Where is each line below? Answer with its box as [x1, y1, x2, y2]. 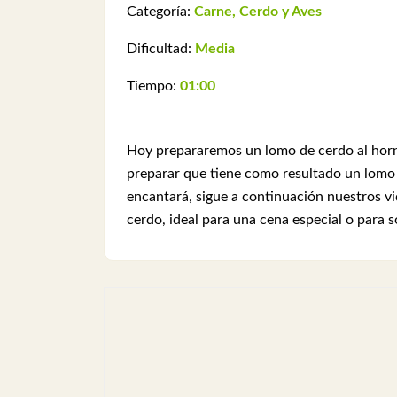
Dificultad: [127, 41, 195, 56]
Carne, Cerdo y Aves [194, 4, 322, 19]
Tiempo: [127, 78, 180, 93]
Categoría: [127, 4, 194, 19]
